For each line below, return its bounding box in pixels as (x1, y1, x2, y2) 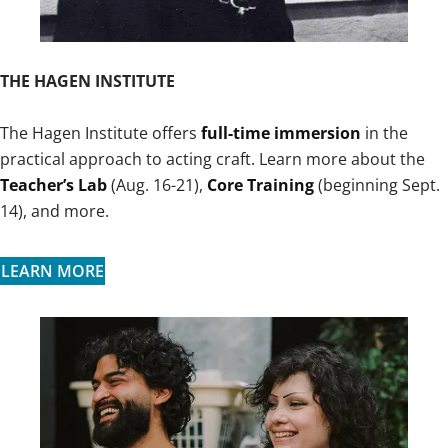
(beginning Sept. (314, 174, 440, 197)
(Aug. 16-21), (107, 174, 207, 197)
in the (361, 122, 408, 145)
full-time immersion (201, 122, 361, 145)
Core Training (207, 174, 314, 197)
